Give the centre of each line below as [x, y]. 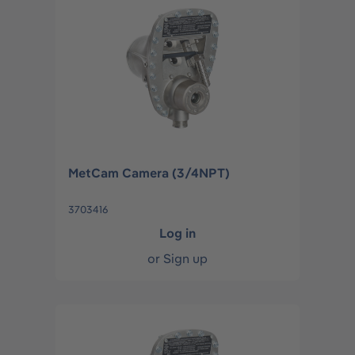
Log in [177, 233]
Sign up [185, 258]
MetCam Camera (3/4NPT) [149, 173]
